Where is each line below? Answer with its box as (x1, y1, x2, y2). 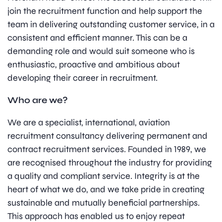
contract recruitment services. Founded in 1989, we (7, 144, 206, 155)
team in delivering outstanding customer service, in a (7, 19, 215, 30)
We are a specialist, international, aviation (7, 117, 170, 128)
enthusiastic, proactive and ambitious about (7, 59, 180, 70)
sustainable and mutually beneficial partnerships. (7, 197, 200, 209)
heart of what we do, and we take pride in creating (7, 184, 205, 195)
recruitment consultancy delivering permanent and (7, 130, 208, 142)
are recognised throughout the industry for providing (7, 157, 212, 168)
